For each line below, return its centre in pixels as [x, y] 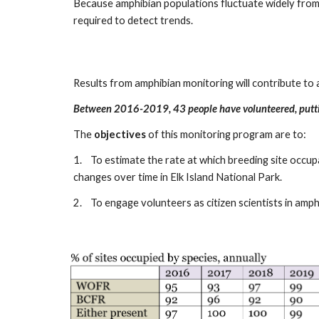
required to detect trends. [135, 20]
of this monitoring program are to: [226, 134]
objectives [120, 134]
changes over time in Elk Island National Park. [177, 177]
